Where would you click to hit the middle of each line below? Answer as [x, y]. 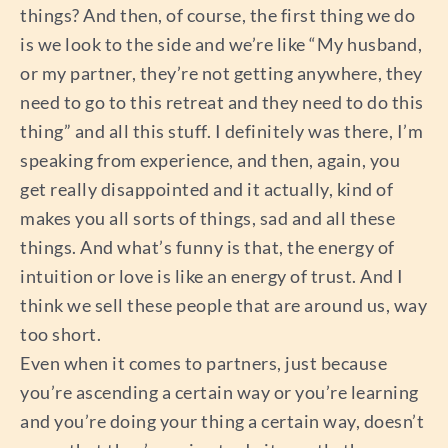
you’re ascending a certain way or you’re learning [219, 391]
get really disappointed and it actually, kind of [206, 188]
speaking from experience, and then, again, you [210, 159]
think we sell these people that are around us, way [223, 304]
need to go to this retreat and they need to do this [222, 101]
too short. [60, 333]
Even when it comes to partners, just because [203, 362]
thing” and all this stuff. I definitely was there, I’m [221, 130]
